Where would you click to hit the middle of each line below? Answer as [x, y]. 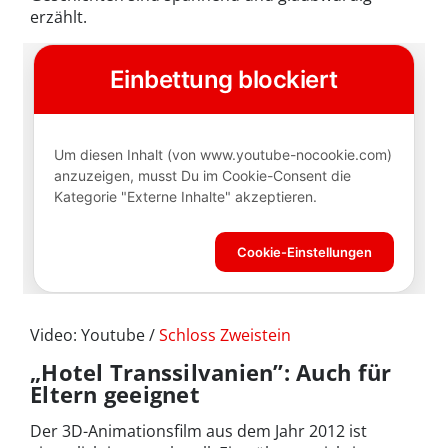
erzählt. [58, 16]
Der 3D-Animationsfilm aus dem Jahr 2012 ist [198, 430]
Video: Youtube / [94, 334]
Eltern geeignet [115, 393]
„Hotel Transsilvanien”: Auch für [211, 371]
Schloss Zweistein [225, 334]
